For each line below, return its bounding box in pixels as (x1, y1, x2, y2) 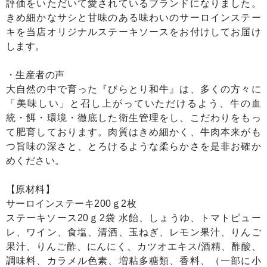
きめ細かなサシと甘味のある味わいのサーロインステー (6, 13, 261, 23)
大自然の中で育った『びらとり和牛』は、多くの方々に (6, 84, 261, 95)
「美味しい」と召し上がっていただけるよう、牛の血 (6, 98, 261, 109)
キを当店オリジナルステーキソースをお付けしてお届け (6, 27, 261, 38)
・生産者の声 (6, 70, 65, 80)
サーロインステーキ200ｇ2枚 (6, 198, 137, 209)
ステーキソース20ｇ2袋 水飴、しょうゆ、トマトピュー (6, 213, 261, 223)
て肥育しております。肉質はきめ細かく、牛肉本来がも (6, 127, 261, 138)
